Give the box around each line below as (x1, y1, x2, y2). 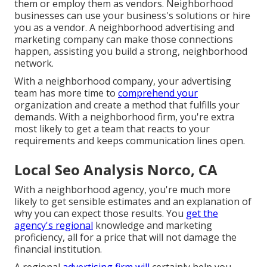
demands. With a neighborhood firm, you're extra (14, 110, 234, 124)
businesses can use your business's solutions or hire (14, 9, 250, 23)
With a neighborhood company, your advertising (14, 74, 231, 88)
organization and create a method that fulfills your (14, 98, 240, 112)
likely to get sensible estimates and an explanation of (14, 195, 252, 209)
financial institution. (14, 243, 102, 256)
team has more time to (14, 86, 118, 100)
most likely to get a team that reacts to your (14, 122, 210, 136)
